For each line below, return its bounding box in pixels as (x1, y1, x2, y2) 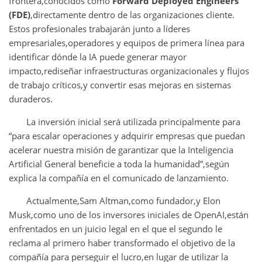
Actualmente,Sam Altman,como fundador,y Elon (26, 194, 220, 206)
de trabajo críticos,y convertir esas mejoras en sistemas (9, 78, 231, 91)
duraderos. (9, 92, 53, 105)
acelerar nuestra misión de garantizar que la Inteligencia (9, 143, 233, 156)
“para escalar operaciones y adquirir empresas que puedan (9, 129, 245, 142)
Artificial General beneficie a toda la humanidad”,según (9, 157, 229, 170)
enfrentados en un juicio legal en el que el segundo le (9, 222, 222, 235)
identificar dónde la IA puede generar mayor (9, 50, 187, 63)
